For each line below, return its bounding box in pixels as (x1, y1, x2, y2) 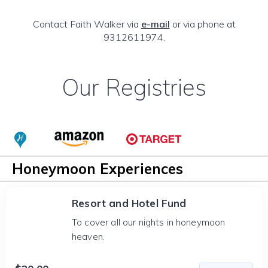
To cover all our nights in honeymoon (72, 217, 226, 228)
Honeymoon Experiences (12, 160, 183, 178)
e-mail (141, 18, 170, 30)
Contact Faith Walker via (32, 18, 141, 30)
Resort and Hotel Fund (72, 197, 187, 209)
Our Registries (62, 73, 206, 102)
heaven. (72, 231, 105, 242)
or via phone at (169, 18, 236, 30)
